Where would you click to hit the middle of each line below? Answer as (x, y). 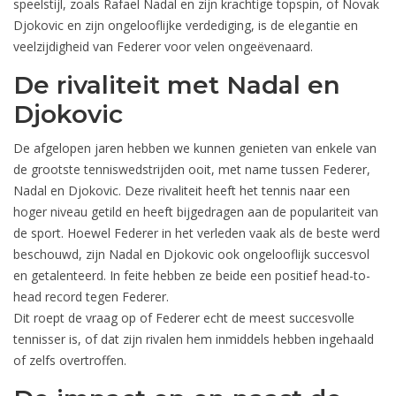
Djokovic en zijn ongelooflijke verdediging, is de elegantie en (186, 26)
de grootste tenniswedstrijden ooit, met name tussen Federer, (192, 170)
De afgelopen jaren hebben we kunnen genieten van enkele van (195, 148)
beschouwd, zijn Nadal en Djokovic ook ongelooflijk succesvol (191, 255)
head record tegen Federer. (91, 297)
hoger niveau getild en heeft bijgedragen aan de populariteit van (196, 212)
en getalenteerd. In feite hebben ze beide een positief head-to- (192, 276)
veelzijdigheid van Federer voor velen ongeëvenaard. (163, 47)
